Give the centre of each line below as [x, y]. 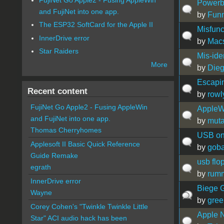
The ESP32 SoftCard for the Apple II [96, 25]
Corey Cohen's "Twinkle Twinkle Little [89, 207]
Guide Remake [54, 156]
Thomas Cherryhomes [66, 130]
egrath [40, 167]
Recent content [57, 91]
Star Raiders [59, 51]
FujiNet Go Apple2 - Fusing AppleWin [89, 107]
